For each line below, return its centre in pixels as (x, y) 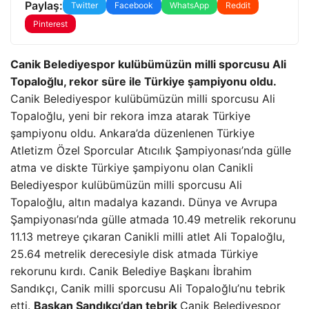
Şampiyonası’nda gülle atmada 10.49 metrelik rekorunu (153, 219)
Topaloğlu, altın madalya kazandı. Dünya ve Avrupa (144, 202)
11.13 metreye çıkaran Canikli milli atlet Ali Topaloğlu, (148, 237)
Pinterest (50, 24)
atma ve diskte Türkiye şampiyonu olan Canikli (132, 168)
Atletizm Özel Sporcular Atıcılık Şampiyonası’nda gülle (151, 150)
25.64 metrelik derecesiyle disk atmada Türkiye (134, 254)
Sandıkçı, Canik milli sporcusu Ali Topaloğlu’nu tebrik (148, 288)
